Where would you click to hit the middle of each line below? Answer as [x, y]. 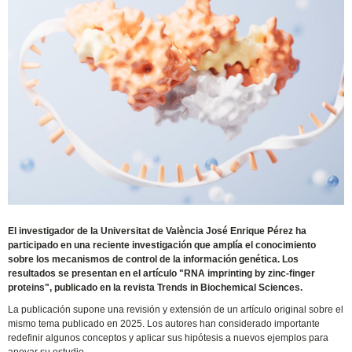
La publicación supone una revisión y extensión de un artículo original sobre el [176, 310]
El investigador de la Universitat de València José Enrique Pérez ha [158, 231]
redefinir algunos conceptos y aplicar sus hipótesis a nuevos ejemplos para [169, 338]
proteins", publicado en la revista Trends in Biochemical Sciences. [156, 288]
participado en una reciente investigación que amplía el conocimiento [162, 246]
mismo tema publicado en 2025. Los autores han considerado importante [164, 324]
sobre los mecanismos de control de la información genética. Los [154, 260]
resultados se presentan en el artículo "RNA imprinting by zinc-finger [162, 274]
